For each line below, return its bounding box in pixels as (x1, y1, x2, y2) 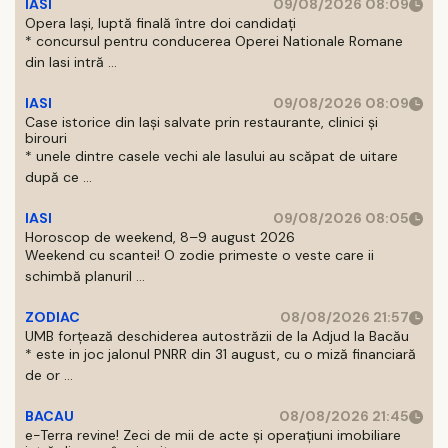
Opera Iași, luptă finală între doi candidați (25, 14, 296, 32)
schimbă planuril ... (25, 267, 145, 285)
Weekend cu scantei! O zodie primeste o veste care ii (25, 246, 374, 264)
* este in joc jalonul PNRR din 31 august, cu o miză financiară (25, 345, 416, 363)
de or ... (25, 366, 73, 384)
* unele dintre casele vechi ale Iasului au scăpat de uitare (25, 147, 398, 165)
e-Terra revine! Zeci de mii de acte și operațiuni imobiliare (25, 426, 401, 444)
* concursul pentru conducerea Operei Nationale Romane (25, 32, 403, 50)
